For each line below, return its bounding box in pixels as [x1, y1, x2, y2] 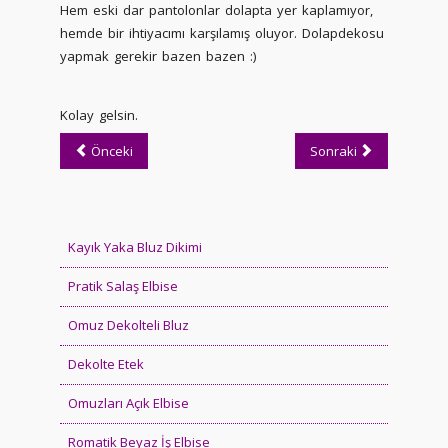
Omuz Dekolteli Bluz [68, 315, 189, 334]
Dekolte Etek [68, 354, 144, 373]
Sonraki [310, 142, 357, 160]
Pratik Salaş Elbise [68, 276, 178, 295]
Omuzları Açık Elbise [68, 393, 189, 412]
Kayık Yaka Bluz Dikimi [68, 237, 202, 256]
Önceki [91, 142, 133, 160]
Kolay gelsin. [60, 105, 138, 124]
